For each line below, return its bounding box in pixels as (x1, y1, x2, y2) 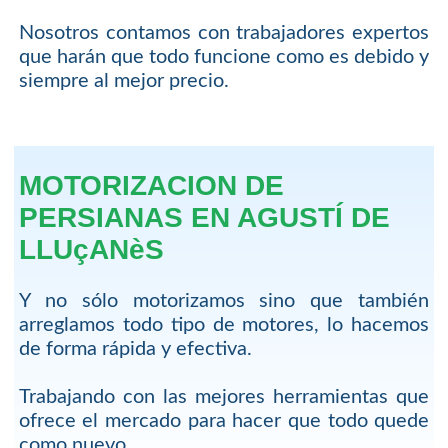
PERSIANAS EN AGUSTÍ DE (18, 202, 390, 234)
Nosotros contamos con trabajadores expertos (18, 22, 430, 43)
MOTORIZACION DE (18, 170, 284, 202)
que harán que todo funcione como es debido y (18, 46, 430, 67)
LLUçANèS (18, 234, 164, 266)
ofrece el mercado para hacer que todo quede (18, 411, 430, 432)
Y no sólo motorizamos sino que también (18, 291, 430, 312)
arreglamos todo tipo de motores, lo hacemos (18, 315, 430, 336)
